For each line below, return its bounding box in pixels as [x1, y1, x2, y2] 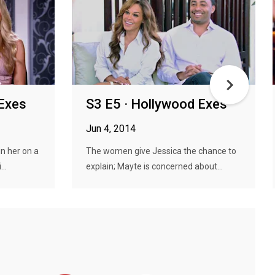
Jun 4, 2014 [86, 123, 136, 134]
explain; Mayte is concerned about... [86, 161, 223, 171]
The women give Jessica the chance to [86, 146, 236, 156]
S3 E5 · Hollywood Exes [86, 96, 227, 112]
